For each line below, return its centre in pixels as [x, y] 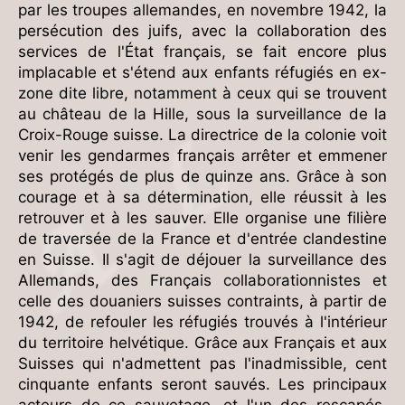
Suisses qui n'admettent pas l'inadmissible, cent [202, 363]
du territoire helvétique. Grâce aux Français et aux [202, 342]
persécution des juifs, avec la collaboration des [202, 30]
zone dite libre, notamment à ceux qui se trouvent [202, 93]
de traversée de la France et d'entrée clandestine [202, 238]
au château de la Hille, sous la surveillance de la [202, 113]
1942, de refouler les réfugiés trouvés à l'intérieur [202, 321]
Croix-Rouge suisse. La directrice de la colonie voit [202, 134]
